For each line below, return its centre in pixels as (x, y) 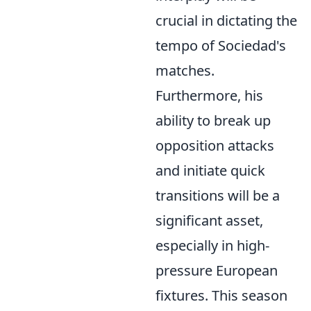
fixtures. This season (221, 295)
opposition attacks (215, 145)
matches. (185, 70)
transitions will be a (218, 195)
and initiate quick (210, 170)
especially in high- (212, 245)
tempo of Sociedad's (221, 45)
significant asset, (209, 220)
